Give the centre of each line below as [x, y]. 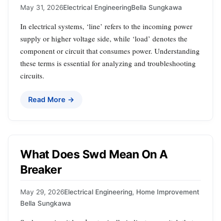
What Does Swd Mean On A [94, 155]
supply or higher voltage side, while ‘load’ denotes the [104, 39]
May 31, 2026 [42, 8]
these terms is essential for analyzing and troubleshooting [108, 63]
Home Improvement [168, 192]
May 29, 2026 [42, 192]
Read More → [51, 100]
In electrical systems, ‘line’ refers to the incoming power [106, 26]
